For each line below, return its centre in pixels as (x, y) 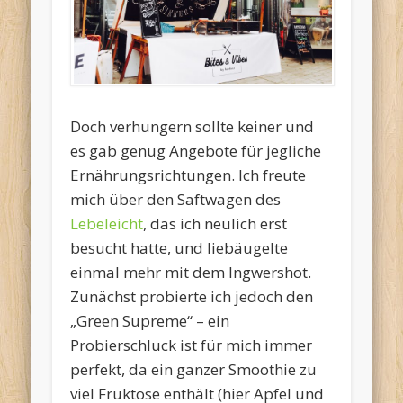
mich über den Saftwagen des (176, 200)
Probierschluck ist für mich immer (192, 345)
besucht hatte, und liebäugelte (179, 248)
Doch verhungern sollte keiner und (193, 127)
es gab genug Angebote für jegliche (196, 151)
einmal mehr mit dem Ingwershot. (191, 273)
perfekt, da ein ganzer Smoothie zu (194, 370)
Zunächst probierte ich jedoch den (192, 297)
